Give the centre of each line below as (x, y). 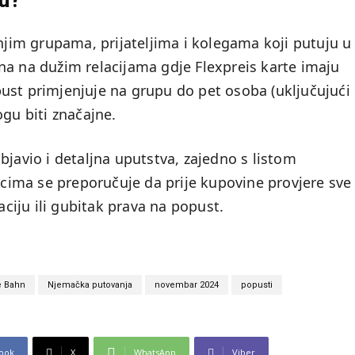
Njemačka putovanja (90, 285)
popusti (257, 285)
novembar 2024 (187, 285)
